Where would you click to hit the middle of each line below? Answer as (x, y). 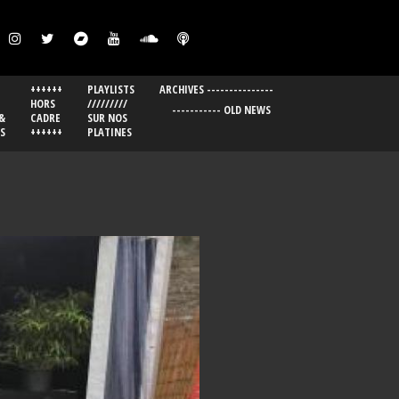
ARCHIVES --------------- (216, 90)
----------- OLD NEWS (221, 110)
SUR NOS (107, 118)
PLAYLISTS (111, 90)
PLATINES (110, 132)
